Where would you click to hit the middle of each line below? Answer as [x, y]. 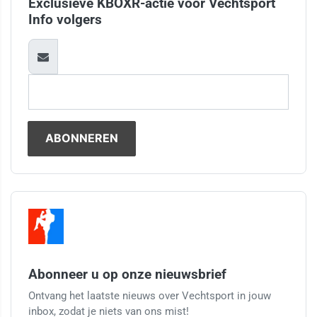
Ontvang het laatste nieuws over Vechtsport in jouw [150, 296]
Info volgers [65, 19]
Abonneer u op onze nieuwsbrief [127, 275]
